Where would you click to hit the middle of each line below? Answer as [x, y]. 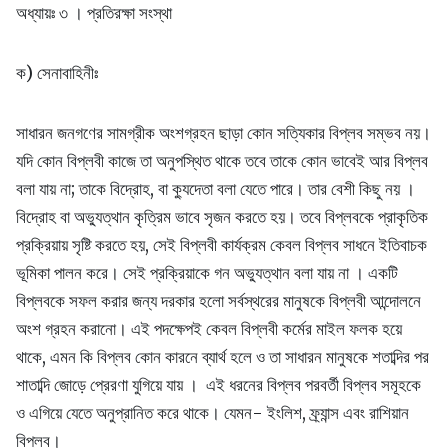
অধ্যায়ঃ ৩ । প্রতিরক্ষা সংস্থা [94, 13]
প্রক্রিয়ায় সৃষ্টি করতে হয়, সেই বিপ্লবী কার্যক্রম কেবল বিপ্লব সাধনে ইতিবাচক [221, 245]
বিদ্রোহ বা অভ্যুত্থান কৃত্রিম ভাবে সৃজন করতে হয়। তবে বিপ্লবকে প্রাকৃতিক [222, 217]
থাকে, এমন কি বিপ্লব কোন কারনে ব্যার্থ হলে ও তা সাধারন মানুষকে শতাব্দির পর [222, 357]
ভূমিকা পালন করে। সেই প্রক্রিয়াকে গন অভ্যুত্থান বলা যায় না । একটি [207, 273]
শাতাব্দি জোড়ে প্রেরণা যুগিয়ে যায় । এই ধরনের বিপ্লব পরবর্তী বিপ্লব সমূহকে [218, 385]
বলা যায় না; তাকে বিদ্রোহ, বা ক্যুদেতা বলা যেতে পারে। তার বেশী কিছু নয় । [215, 189]
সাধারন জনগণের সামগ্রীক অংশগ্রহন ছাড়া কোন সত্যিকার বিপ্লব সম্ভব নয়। [223, 133]
